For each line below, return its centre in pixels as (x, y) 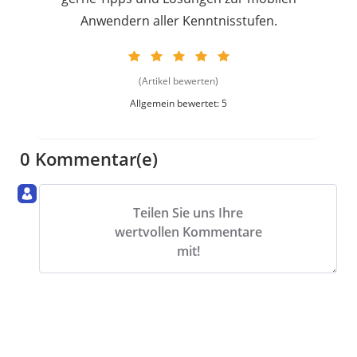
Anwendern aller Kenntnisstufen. (178, 20)
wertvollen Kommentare (188, 232)
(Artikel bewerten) (178, 80)
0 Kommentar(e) (89, 158)
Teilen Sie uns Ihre (188, 213)
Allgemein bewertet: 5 (178, 103)
